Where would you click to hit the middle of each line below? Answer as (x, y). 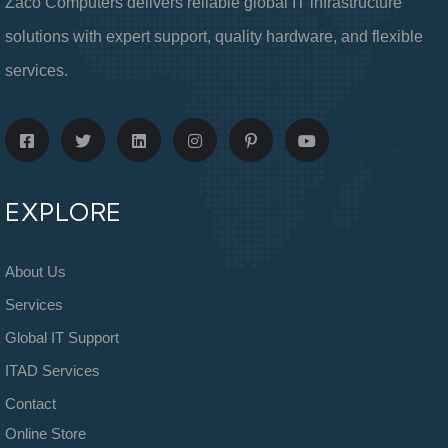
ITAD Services (52, 370)
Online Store (45, 433)
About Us (35, 271)
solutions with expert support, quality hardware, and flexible (214, 36)
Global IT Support (62, 337)
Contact (30, 403)
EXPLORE (64, 211)
